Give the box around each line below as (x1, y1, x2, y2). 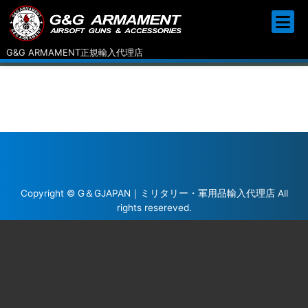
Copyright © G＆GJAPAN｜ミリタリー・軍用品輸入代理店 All (20, 187, 288, 199)
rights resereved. (116, 201, 192, 213)
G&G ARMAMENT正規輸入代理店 (6, 47, 143, 58)
